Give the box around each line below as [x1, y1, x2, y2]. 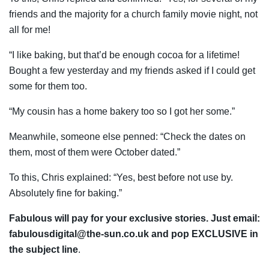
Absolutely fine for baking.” [9, 187, 124, 198]
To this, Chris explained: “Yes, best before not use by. [9, 172, 233, 183]
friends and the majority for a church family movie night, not [9, 8, 258, 19]
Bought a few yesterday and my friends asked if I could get [9, 65, 255, 76]
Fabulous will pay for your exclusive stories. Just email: [9, 213, 260, 223]
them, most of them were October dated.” [9, 147, 180, 157]
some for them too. [9, 80, 87, 91]
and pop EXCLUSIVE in [149, 228, 258, 239]
